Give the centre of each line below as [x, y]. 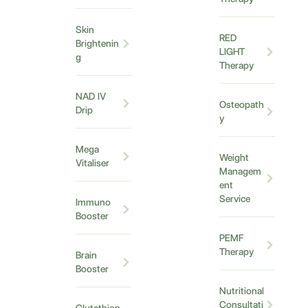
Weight [234, 158]
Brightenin [97, 44]
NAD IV [90, 97]
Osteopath [242, 105]
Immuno [93, 202]
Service [235, 199]
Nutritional [242, 291]
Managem [241, 172]
